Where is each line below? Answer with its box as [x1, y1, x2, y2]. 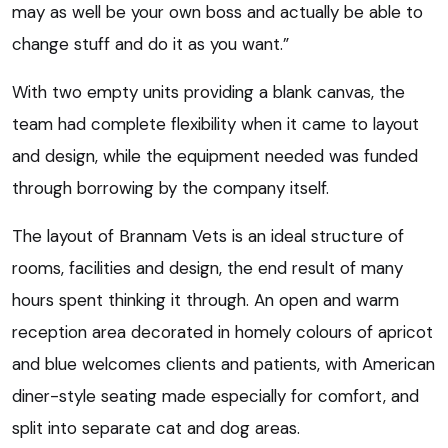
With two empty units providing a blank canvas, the [12, 81, 405, 104]
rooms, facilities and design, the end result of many [12, 257, 403, 280]
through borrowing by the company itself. [12, 177, 329, 200]
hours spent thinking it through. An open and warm [12, 289, 399, 312]
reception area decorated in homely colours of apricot [12, 321, 433, 344]
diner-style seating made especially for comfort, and [12, 385, 419, 408]
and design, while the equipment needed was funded [12, 145, 418, 168]
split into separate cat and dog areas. [12, 417, 300, 440]
